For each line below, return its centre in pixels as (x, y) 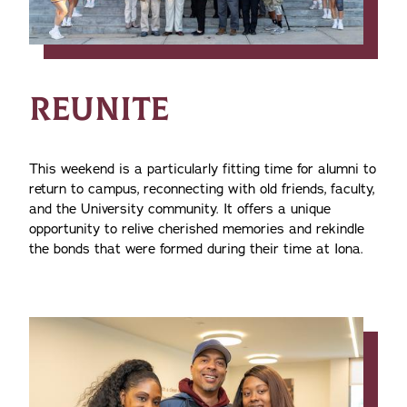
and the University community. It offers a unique (180, 209)
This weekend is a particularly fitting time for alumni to (203, 169)
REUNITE (99, 110)
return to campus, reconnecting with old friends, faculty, (202, 189)
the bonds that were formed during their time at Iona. (196, 249)
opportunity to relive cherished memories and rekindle (197, 229)
